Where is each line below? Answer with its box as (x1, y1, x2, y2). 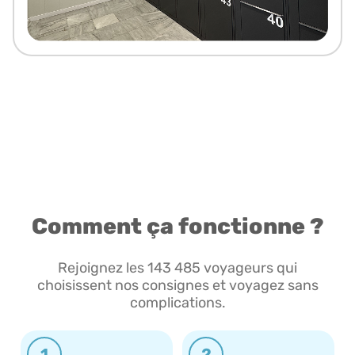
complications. (129, 294, 226, 312)
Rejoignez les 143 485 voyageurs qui (58, 259, 297, 277)
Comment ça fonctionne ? (31, 213, 324, 240)
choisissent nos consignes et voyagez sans (36, 277, 319, 295)
